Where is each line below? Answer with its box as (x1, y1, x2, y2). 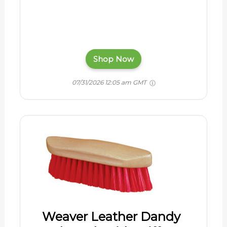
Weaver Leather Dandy (42, 209, 180, 224)
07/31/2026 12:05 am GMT (71, 78, 148, 86)
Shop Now (93, 54, 134, 64)
